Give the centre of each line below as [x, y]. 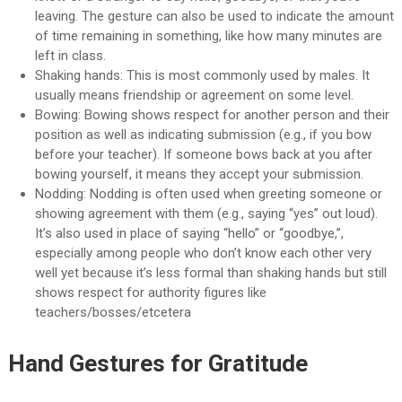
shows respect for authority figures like [150, 293]
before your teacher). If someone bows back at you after [203, 155]
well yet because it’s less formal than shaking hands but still [210, 273]
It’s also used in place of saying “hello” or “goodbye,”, [189, 234]
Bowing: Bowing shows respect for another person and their [212, 115]
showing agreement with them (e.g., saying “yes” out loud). [206, 214]
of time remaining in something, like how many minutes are [208, 36]
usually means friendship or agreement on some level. [194, 96]
